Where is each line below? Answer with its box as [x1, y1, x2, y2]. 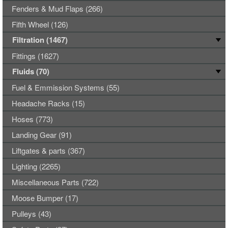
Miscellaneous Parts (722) [12, 177, 99, 187]
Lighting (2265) [12, 161, 61, 172]
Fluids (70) [12, 66, 49, 77]
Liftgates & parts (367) [12, 145, 85, 156]
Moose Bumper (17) [12, 192, 78, 203]
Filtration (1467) [12, 34, 68, 45]
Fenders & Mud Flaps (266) [12, 3, 103, 14]
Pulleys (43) [12, 208, 51, 219]
